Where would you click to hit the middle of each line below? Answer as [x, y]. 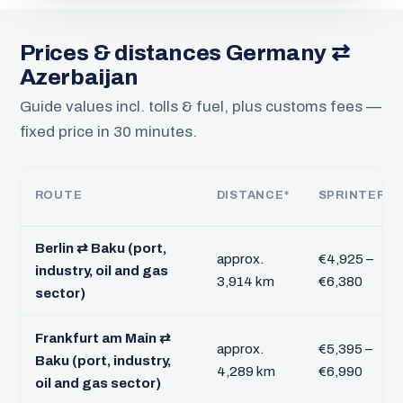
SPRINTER [352, 195]
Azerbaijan [79, 77]
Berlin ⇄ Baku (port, [100, 248]
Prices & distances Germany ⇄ [184, 53]
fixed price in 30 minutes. [108, 132]
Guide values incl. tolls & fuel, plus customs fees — [200, 107]
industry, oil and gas [101, 270]
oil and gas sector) [98, 383]
